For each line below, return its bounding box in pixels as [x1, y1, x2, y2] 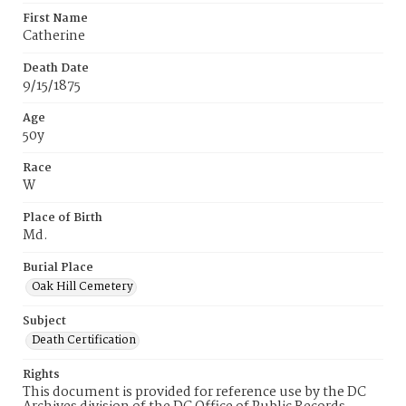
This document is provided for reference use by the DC [23, 382, 366, 403]
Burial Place [23, 258, 93, 277]
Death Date [23, 59, 89, 78]
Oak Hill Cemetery [32, 277, 133, 296]
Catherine [23, 25, 85, 47]
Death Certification [32, 331, 136, 350]
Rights [23, 365, 60, 384]
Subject [23, 312, 66, 331]
